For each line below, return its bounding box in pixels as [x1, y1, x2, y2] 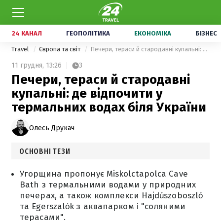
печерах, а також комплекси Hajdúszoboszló [20, 190, 203, 201]
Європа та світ [39, 45, 82, 53]
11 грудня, [11, 61, 44, 70]
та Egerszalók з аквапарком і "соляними [20, 201, 185, 212]
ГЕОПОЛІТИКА [66, 30, 110, 37]
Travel [11, 45, 31, 53]
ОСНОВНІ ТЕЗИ [19, 147, 71, 156]
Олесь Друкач [29, 123, 74, 132]
